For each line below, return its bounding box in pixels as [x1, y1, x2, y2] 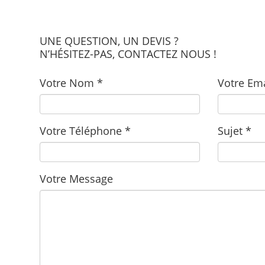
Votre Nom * [40, 75, 104, 90]
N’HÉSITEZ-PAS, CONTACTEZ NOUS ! [40, 47, 217, 62]
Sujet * [217, 123, 251, 138]
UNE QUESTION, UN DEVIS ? [40, 34, 179, 49]
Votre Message [40, 171, 114, 186]
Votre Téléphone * [40, 123, 131, 138]
